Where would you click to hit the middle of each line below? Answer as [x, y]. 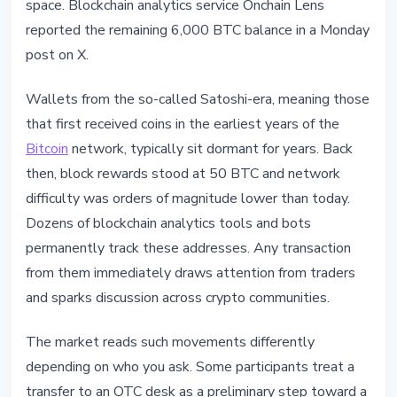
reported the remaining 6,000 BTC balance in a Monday [198, 31]
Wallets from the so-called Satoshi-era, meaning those [198, 100]
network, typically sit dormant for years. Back [210, 149]
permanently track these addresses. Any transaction [188, 249]
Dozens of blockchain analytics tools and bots [168, 224]
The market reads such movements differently [170, 343]
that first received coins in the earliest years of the [183, 125]
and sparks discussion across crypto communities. [178, 298]
